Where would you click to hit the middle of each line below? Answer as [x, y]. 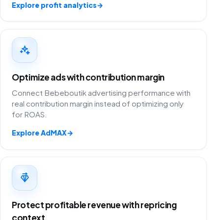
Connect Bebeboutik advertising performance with [101, 93]
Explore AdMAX [40, 133]
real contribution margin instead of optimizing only [98, 104]
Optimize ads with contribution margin [88, 77]
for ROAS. [30, 114]
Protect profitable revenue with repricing [94, 205]
